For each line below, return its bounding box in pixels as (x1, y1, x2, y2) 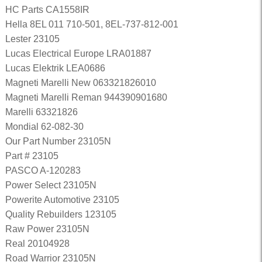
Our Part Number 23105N (5, 136, 111, 146)
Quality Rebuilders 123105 (5, 209, 116, 219)
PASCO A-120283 (5, 166, 81, 175)
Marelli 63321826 (5, 107, 78, 117)
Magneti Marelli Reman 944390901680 (5, 92, 167, 102)
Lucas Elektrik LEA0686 (5, 63, 105, 73)
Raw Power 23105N (5, 224, 89, 234)
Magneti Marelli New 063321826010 (5, 78, 156, 88)
